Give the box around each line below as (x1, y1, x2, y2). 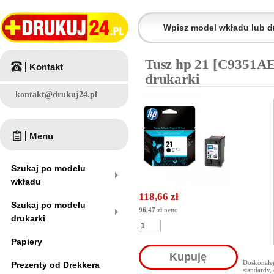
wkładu (11, 177, 41, 187)
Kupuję (169, 251, 207, 263)
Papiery (11, 237, 42, 246)
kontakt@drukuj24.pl (15, 90, 97, 99)
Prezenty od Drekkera (11, 260, 100, 270)
